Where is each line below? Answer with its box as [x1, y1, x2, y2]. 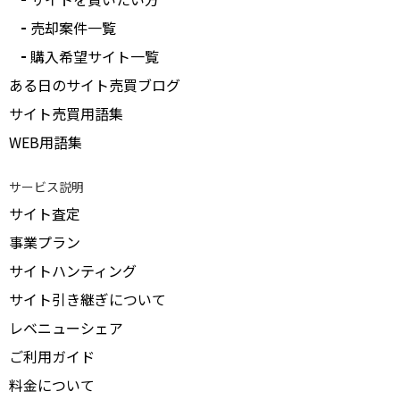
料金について [9, 374, 95, 396]
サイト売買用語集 [9, 103, 123, 124]
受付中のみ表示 [56, 4, 144, 22]
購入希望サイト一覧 [30, 46, 159, 67]
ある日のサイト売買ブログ [9, 74, 180, 96]
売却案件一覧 [30, 17, 116, 38]
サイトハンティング [9, 260, 137, 281]
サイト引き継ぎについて [9, 288, 166, 310]
